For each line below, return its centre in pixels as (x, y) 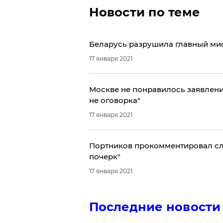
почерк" (105, 156)
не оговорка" (114, 100)
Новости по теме (144, 12)
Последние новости (155, 207)
